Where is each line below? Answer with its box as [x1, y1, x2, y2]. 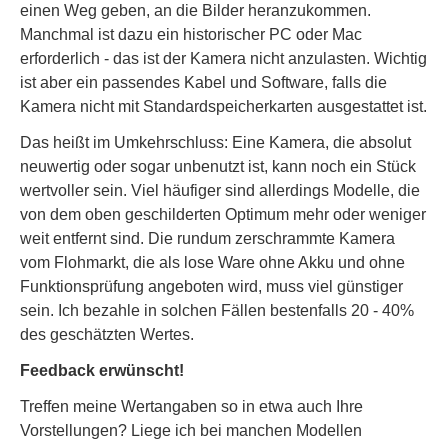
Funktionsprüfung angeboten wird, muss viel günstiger [20, 278, 403, 295]
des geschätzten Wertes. [20, 326, 194, 343]
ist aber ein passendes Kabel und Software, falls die [20, 74, 387, 91]
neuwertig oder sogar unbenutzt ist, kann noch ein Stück [20, 158, 416, 175]
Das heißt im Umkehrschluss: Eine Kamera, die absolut [20, 134, 411, 151]
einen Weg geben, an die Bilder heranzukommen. [20, 2, 371, 19]
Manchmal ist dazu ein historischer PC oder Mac [20, 26, 362, 43]
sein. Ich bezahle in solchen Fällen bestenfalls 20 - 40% [20, 302, 414, 319]
